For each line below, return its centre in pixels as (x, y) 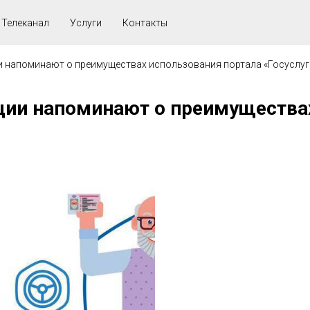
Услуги (86, 22)
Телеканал (25, 22)
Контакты (145, 22)
